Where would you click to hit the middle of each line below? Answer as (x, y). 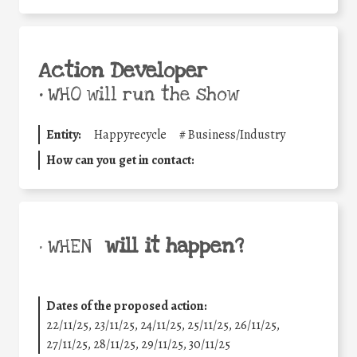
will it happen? (174, 247)
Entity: (64, 135)
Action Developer (123, 71)
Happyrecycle (130, 135)
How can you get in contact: (120, 161)
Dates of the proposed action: (127, 306)
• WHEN (65, 247)
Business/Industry (237, 135)
